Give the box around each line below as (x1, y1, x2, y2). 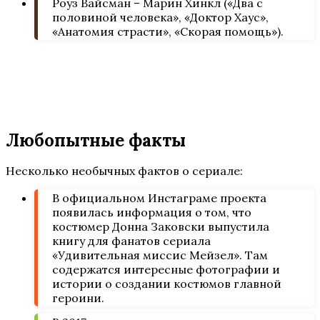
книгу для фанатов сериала (52, 233, 211, 248)
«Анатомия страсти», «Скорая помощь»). (52, 24, 284, 39)
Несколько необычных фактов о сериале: (6, 163, 243, 178)
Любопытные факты (6, 129, 186, 151)
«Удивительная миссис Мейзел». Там (52, 247, 268, 262)
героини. (52, 290, 104, 305)
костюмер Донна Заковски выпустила (52, 219, 269, 234)
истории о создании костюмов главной (52, 276, 281, 291)
